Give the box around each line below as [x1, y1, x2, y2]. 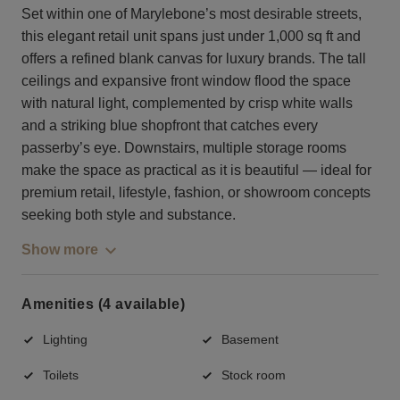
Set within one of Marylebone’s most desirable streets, [21, 5, 362, 21]
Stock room [221, 367, 286, 382]
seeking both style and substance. [21, 206, 236, 222]
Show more [21, 241, 98, 257]
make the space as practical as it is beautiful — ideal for [21, 162, 371, 178]
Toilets [43, 367, 79, 382]
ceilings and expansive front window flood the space [21, 72, 351, 88]
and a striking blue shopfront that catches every [21, 117, 318, 133]
